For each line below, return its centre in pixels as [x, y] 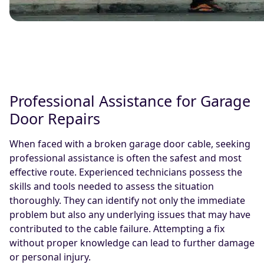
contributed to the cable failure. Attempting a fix [117, 229]
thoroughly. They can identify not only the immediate [127, 201]
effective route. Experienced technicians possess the [126, 172]
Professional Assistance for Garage [130, 101]
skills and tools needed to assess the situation [112, 187]
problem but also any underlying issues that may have [130, 215]
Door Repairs [55, 119]
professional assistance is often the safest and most [126, 158]
